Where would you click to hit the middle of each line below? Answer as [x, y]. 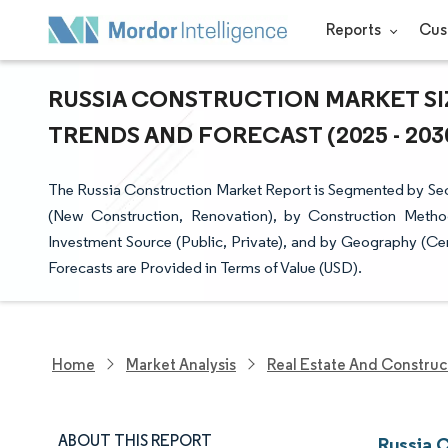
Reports [354, 29]
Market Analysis [181, 364]
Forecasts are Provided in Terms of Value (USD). [205, 267]
